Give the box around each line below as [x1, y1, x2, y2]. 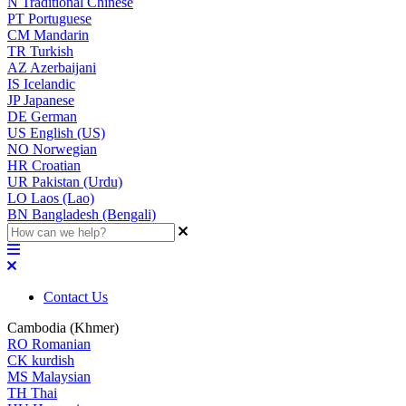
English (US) [30, 125, 105, 140]
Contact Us [43, 289, 108, 304]
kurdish [32, 353, 74, 368]
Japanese [24, 92, 74, 108]
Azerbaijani [30, 60, 96, 75]
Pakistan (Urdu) [32, 174, 122, 189]
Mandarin [34, 27, 89, 43]
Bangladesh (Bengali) [32, 207, 156, 222]
